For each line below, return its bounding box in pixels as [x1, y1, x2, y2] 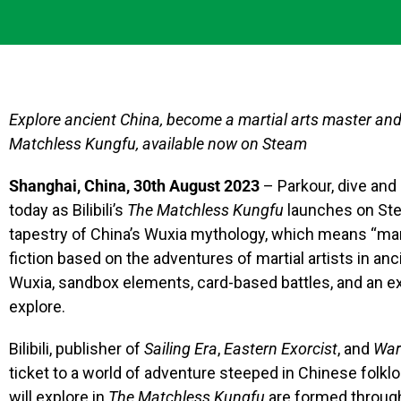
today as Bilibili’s [9, 200, 127, 219]
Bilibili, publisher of [9, 339, 144, 358]
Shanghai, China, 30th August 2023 [9, 176, 260, 195]
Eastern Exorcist [224, 339, 337, 358]
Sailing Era [144, 339, 218, 358]
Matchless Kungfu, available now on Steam [9, 134, 311, 153]
